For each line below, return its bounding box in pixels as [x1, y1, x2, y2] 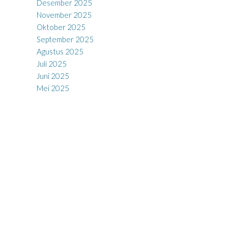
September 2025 [36, 34, 94, 44]
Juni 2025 [36, 71, 69, 80]
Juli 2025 [36, 59, 67, 68]
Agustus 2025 [36, 46, 83, 56]
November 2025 [36, 10, 92, 19]
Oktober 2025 [36, 22, 85, 32]
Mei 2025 [36, 83, 69, 93]
